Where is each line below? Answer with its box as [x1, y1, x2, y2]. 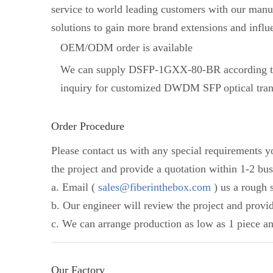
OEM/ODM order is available [60, 41, 193, 54]
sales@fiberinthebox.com [98, 181, 211, 193]
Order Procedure [51, 120, 124, 132]
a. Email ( [51, 181, 98, 193]
